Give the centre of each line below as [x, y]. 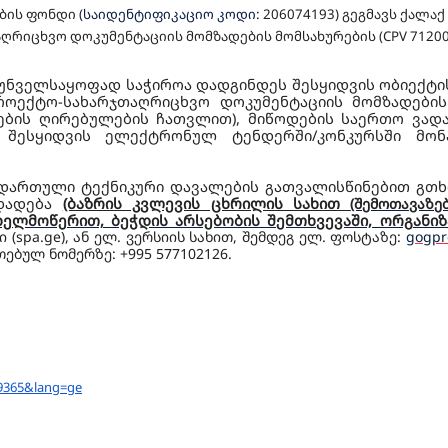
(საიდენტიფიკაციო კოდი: [171, 14]
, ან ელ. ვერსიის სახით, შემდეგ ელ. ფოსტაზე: [235, 236]
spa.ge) [40, 236]
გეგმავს [369, 14]
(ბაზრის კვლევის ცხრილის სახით [206, 203]
